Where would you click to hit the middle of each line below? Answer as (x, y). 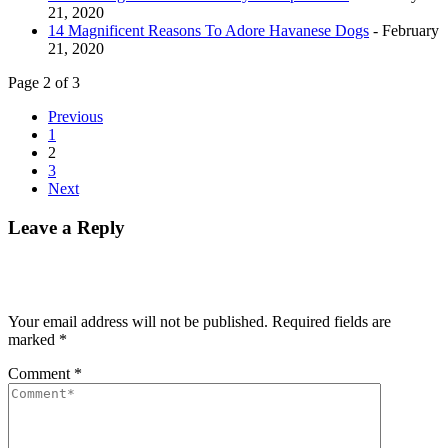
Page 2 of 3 (44, 82)
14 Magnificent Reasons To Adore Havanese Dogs (208, 30)
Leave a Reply (66, 227)
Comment (41, 374)
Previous (75, 116)
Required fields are (331, 322)
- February (404, 30)
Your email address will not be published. (138, 322)
